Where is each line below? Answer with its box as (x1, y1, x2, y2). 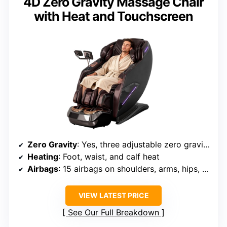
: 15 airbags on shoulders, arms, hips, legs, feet (58, 164, 202, 174)
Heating (27, 152, 58, 162)
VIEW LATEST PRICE (78, 191, 149, 200)
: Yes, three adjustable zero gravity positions (77, 139, 203, 150)
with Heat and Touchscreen (34, 9, 193, 24)
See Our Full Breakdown (68, 207, 159, 218)
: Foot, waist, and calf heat (58, 152, 160, 162)
